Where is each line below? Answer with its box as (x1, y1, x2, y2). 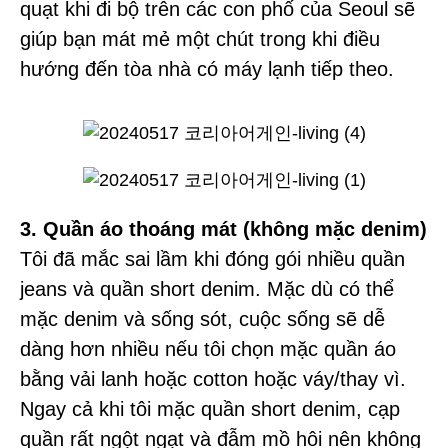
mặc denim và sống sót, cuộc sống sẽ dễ (20, 308, 385, 331)
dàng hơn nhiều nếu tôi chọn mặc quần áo (20, 338, 396, 361)
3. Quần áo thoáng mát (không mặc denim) (20, 218, 427, 241)
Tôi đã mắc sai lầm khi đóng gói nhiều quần (20, 248, 405, 271)
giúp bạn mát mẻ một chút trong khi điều (20, 28, 380, 51)
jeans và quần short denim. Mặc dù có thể (20, 278, 394, 301)
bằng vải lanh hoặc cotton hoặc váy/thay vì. (20, 368, 406, 391)
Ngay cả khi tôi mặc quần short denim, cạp (20, 398, 400, 421)
